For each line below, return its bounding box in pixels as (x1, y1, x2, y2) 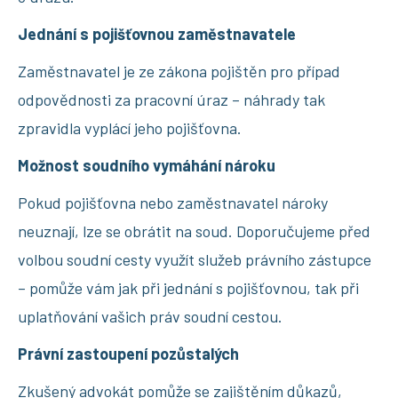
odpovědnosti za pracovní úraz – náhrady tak (18, 89, 325, 109)
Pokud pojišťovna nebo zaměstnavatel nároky (18, 192, 328, 212)
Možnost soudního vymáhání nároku (18, 155, 275, 175)
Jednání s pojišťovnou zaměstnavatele (18, 23, 296, 44)
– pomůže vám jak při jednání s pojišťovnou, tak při (18, 277, 359, 298)
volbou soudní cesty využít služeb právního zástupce (18, 249, 371, 269)
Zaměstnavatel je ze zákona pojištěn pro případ (18, 60, 340, 81)
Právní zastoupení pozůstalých (18, 343, 239, 363)
